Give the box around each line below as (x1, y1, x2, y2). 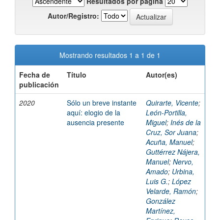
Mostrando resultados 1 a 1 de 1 (59, 50, 161, 60)
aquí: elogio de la (67, 108, 120, 117)
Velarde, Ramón (146, 186, 196, 196)
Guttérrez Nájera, (146, 147, 200, 157)
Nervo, (173, 157, 193, 166)
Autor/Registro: (47, 10, 99, 21)
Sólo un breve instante (67, 98, 137, 108)
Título (67, 70, 86, 80)
